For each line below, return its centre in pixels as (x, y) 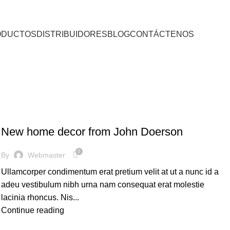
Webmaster (46, 155)
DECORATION (26, 114)
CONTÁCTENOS (162, 34)
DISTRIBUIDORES (72, 34)
